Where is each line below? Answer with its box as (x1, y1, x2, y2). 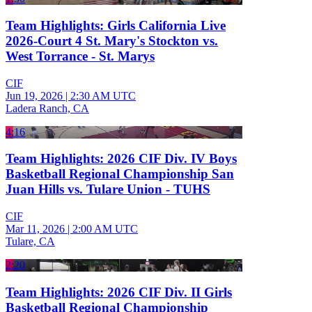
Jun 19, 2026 (6, 89, 63, 102)
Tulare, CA (6, 235, 55, 248)
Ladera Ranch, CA (6, 102, 89, 114)
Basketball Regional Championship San (6, 166, 234, 182)
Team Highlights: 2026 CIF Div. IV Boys (6, 151, 237, 166)
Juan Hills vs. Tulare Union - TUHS (6, 182, 210, 197)
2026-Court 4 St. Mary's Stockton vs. (6, 33, 218, 48)
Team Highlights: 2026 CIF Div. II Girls (6, 284, 232, 299)
